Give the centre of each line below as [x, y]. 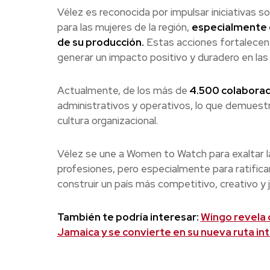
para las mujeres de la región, [124, 27]
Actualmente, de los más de [122, 91]
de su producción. [100, 42]
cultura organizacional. [107, 121]
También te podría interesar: [129, 217]
